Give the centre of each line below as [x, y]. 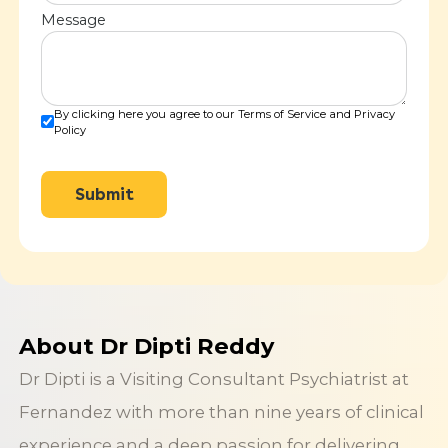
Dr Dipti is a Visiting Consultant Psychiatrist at [213, 379]
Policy [70, 129]
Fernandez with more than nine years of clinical [221, 412]
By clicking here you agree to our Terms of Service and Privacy [225, 113]
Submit [104, 194]
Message [74, 20]
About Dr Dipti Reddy [146, 346]
